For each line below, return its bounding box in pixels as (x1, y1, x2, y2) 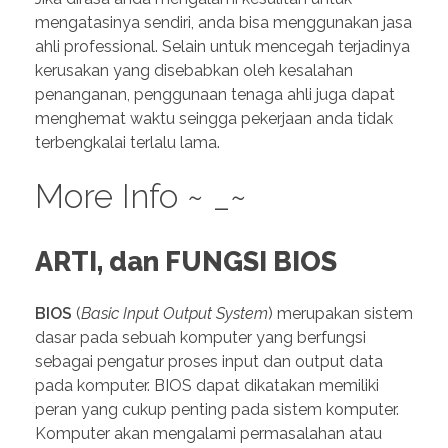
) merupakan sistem (268, 303, 413, 323)
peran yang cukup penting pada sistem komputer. (35, 399, 399, 419)
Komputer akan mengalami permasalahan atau (35, 423, 382, 443)
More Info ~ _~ (35, 175, 247, 216)
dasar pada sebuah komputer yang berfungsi (35, 327, 366, 347)
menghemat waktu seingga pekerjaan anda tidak (35, 108, 393, 128)
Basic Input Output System (81, 303, 268, 323)
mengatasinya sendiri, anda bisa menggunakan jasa (35, 12, 412, 32)
